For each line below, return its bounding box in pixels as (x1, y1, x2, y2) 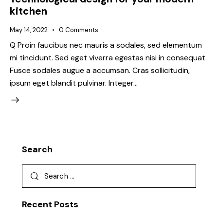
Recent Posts (22, 198, 78, 210)
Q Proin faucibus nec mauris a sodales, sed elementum (10, 40, 202, 51)
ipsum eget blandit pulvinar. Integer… (10, 78, 138, 89)
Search (22, 144, 53, 156)
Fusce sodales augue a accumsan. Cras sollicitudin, (10, 65, 190, 76)
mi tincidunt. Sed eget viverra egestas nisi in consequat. (10, 53, 207, 63)
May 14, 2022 (10, 25, 48, 34)
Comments (65, 25, 99, 34)
